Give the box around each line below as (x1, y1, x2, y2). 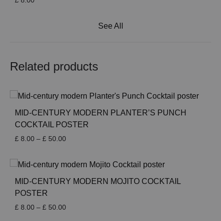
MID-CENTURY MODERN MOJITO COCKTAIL (15, 177, 181, 186)
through (66, 165, 90, 174)
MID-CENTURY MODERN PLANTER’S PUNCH (15, 109, 186, 117)
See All (98, 22, 123, 31)
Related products (10, 60, 98, 74)
